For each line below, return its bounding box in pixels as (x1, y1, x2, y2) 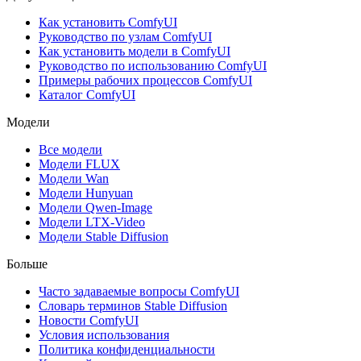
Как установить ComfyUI (39, 15, 177, 30)
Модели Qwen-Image (39, 201, 152, 215)
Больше (6, 257, 48, 272)
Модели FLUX (39, 157, 120, 172)
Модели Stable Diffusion (39, 230, 168, 244)
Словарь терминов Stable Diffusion (39, 299, 227, 313)
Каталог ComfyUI (39, 88, 135, 102)
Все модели (39, 143, 102, 157)
